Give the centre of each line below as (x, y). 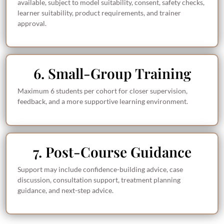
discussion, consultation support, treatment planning (99, 179)
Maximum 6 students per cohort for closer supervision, (103, 91)
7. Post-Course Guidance (112, 151)
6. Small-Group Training (112, 73)
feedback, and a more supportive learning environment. (103, 101)
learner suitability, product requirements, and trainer (99, 12)
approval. (32, 23)
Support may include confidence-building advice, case (100, 169)
